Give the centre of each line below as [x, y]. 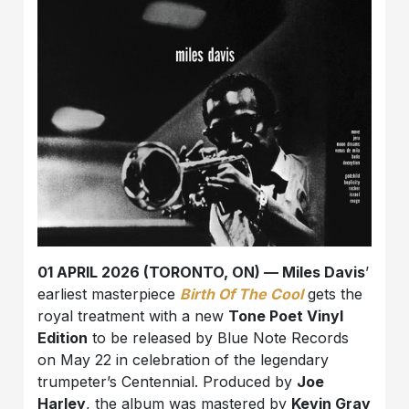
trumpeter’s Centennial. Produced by [168, 381]
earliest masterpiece [109, 294]
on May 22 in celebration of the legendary [184, 359]
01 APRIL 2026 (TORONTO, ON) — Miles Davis [202, 272]
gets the [333, 294]
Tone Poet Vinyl [286, 315]
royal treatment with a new [133, 315]
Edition [63, 337]
